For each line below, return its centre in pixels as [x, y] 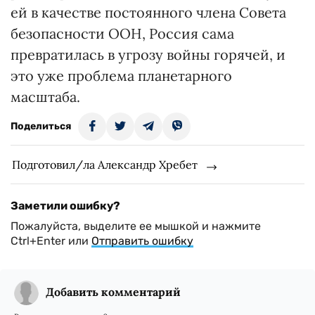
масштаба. [45, 97]
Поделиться [41, 126]
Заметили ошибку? [65, 206]
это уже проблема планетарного [121, 76]
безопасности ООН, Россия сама [122, 33]
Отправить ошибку [142, 241]
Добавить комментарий [113, 292]
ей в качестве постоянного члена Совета [148, 12]
